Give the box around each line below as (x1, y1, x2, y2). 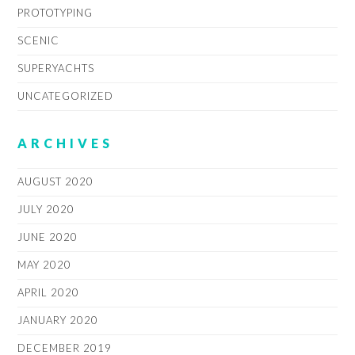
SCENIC (17, 34, 60, 48)
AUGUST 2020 (17, 175, 94, 189)
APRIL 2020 (17, 286, 80, 300)
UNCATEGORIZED (17, 90, 114, 103)
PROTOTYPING (17, 6, 94, 20)
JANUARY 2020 (17, 314, 99, 327)
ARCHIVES (17, 135, 114, 151)
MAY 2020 (17, 258, 72, 272)
